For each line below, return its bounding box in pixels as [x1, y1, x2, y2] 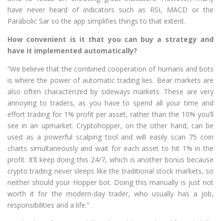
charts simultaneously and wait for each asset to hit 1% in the [7, 143, 214, 153]
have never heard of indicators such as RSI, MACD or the [7, 4, 214, 14]
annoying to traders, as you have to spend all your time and [7, 98, 214, 108]
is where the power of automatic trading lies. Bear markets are [7, 75, 214, 85]
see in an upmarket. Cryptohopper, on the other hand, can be [7, 120, 214, 130]
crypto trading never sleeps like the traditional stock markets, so [7, 166, 214, 176]
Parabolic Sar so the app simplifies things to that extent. [7, 16, 185, 26]
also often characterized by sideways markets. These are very [7, 86, 214, 96]
